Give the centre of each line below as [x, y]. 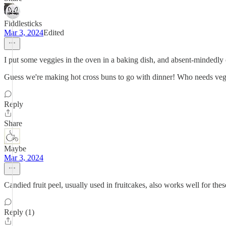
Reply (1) [19, 212]
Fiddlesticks [23, 23]
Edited [54, 33]
